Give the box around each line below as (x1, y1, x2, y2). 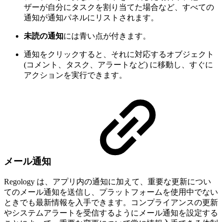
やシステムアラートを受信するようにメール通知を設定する (4, 209, 218, 218)
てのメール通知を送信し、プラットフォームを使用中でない (4, 188, 218, 197)
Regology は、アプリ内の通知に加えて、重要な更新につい (4, 177, 211, 186)
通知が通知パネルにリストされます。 (24, 13, 159, 22)
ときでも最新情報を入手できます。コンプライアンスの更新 (4, 198, 218, 207)
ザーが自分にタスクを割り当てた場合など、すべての (24, 2, 214, 11)
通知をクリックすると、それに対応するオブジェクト (24, 50, 214, 58)
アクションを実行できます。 (24, 70, 127, 79)
